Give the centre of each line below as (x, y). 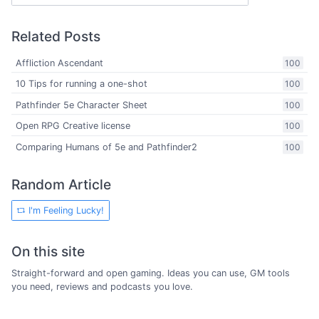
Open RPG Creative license (73, 126)
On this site (48, 251)
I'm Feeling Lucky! (65, 210)
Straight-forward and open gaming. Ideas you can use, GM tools (151, 273)
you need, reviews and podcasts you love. (102, 287)
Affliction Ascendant (60, 63)
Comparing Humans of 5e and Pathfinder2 (107, 147)
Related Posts (56, 36)
